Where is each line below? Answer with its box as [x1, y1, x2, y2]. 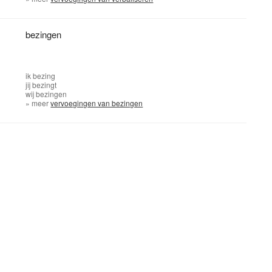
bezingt [32, 80, 57, 90]
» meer [25, 98, 51, 108]
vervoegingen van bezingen [50, 98, 143, 108]
